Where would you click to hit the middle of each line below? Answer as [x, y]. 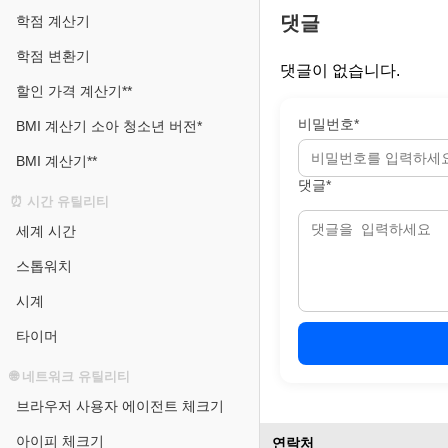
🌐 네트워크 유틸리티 [70, 376]
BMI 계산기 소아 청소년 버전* [109, 126]
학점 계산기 [53, 21]
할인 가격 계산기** [74, 91]
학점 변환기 [53, 56]
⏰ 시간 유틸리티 [59, 201]
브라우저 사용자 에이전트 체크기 [120, 406]
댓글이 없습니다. [340, 70]
